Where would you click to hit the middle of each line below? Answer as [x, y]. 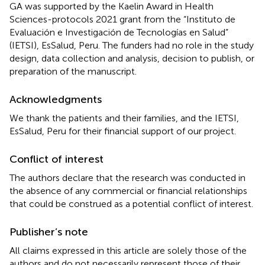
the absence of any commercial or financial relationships [128, 190]
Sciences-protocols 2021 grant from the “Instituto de [122, 19]
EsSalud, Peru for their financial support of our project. [123, 131]
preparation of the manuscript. [73, 71]
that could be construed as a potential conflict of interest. [131, 203]
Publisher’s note [49, 232]
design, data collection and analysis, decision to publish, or [132, 58]
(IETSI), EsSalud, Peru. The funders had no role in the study [132, 45]
